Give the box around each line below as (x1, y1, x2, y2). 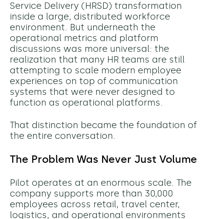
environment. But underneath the (10, 22, 155, 33)
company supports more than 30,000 (10, 188, 173, 199)
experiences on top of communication (10, 76, 178, 87)
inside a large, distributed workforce (10, 11, 170, 22)
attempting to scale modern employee (10, 65, 181, 76)
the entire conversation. (10, 131, 115, 142)
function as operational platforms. (10, 97, 163, 109)
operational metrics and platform (10, 33, 158, 44)
